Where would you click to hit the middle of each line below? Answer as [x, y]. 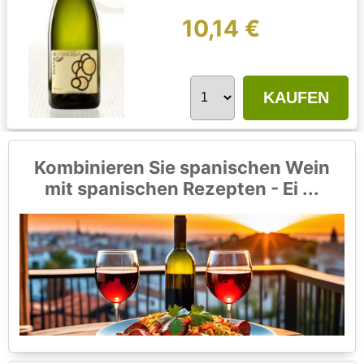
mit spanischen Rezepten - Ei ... [182, 189]
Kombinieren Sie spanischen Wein [182, 168]
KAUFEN [296, 98]
